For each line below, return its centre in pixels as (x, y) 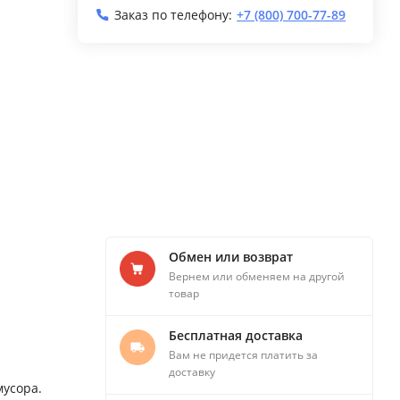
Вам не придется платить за (243, 355)
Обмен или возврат (231, 257)
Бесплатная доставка (236, 336)
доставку (192, 372)
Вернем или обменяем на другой (257, 277)
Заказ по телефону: (174, 14)
